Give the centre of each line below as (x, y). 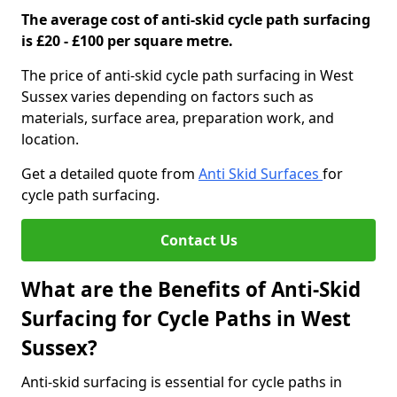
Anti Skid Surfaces (261, 174)
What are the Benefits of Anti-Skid (191, 289)
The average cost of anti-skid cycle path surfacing (196, 19)
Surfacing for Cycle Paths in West (186, 319)
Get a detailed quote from (110, 174)
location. (50, 139)
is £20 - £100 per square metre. (127, 41)
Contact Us (198, 240)
